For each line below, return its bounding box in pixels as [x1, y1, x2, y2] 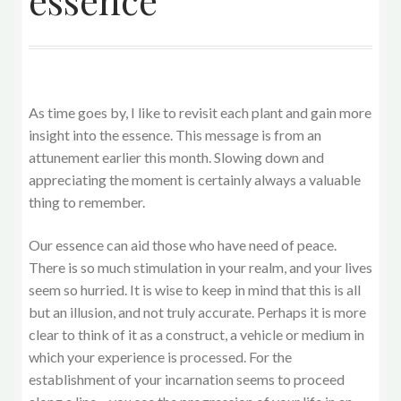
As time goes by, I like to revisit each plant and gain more [29, 103, 371, 121]
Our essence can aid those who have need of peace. [29, 235, 337, 253]
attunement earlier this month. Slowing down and [29, 148, 324, 166]
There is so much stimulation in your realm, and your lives [29, 258, 372, 276]
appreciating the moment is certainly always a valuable [29, 170, 361, 188]
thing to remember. [29, 192, 145, 210]
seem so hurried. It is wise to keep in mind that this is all [29, 280, 361, 298]
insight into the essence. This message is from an [29, 125, 321, 143]
